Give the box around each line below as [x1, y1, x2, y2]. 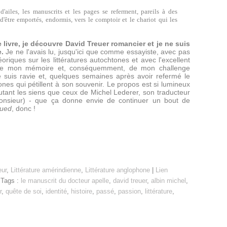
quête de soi [6, 188, 42, 195]
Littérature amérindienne [11, 167, 81, 174]
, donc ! [12, 104, 35, 112]
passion [118, 188, 141, 195]
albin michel [151, 177, 186, 184]
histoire [71, 188, 92, 195]
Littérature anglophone [85, 167, 150, 174]
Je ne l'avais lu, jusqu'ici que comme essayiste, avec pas [3, 48, 191, 56]
